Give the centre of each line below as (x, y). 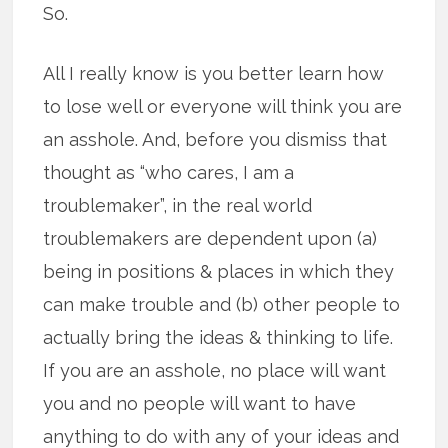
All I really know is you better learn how (214, 74)
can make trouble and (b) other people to (222, 305)
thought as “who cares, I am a (169, 173)
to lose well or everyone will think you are (223, 107)
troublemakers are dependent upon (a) (210, 239)
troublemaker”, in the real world (178, 206)
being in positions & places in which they (219, 272)
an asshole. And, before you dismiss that (215, 140)
